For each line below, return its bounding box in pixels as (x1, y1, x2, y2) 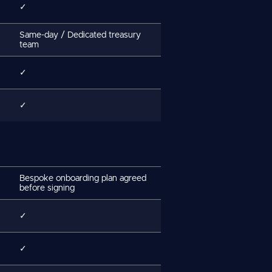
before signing (19, 183, 75, 192)
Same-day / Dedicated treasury (19, 30, 141, 39)
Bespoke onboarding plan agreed (19, 174, 146, 183)
